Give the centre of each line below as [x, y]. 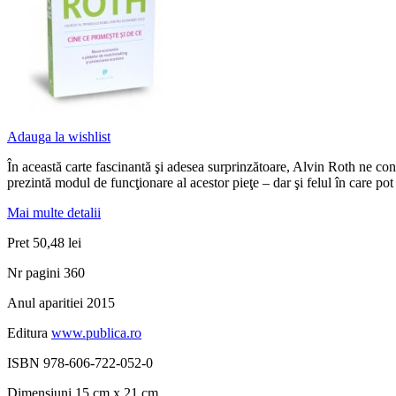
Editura [29, 333]
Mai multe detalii [54, 213]
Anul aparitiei [47, 303]
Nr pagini [35, 273]
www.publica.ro [96, 333]
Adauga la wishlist [59, 137]
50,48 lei [57, 243]
